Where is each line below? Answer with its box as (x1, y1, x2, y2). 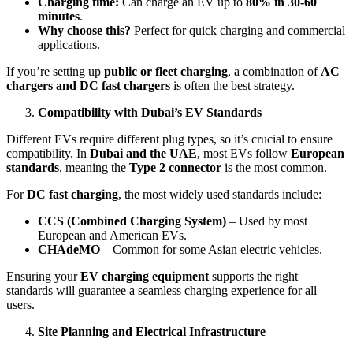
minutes (38, 9, 80, 23)
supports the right (209, 269, 298, 283)
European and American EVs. (38, 228, 187, 242)
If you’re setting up (6, 64, 104, 78)
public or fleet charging (104, 64, 228, 78)
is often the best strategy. (170, 78, 295, 92)
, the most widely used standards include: (118, 187, 321, 201)
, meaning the (59, 160, 129, 174)
